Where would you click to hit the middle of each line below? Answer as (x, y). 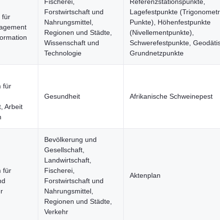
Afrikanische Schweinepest (171, 96)
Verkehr (56, 212)
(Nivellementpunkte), (162, 32)
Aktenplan (145, 175)
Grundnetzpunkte (157, 53)
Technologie (63, 53)
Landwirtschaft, (68, 160)
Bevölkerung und (70, 139)
